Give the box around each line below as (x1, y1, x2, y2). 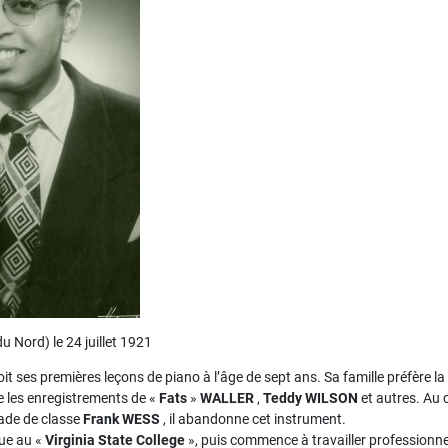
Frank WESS (83, 411, 160, 427)
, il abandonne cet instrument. (160, 411, 346, 427)
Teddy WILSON (263, 390, 358, 406)
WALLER (200, 390, 254, 406)
